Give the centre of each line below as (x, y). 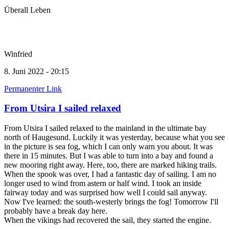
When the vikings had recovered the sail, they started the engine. (108, 220)
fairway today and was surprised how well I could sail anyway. (106, 192)
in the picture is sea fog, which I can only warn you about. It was (108, 146)
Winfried (18, 54)
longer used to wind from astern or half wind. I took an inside (103, 183)
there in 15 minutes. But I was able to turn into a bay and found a (109, 155)
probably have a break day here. (56, 211)
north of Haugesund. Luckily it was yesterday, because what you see (114, 137)
